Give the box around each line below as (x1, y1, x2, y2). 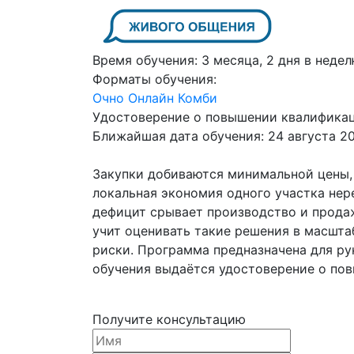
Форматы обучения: (92, 70, 217, 87)
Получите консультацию (92, 311, 246, 327)
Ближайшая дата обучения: (92, 127, 264, 144)
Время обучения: (92, 51, 198, 68)
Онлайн (128, 89, 174, 106)
